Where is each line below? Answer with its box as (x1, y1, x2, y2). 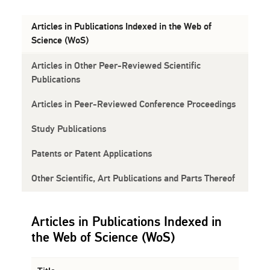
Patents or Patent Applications (31, 147, 152, 160)
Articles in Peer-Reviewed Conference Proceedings (31, 98, 236, 110)
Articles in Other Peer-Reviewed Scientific (31, 59, 201, 72)
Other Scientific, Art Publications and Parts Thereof (31, 172, 235, 184)
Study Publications (31, 122, 106, 135)
